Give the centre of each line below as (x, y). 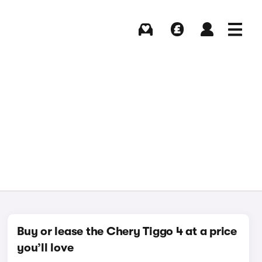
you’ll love (45, 248)
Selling (177, 42)
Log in (207, 42)
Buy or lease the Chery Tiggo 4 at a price (127, 231)
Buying (146, 42)
